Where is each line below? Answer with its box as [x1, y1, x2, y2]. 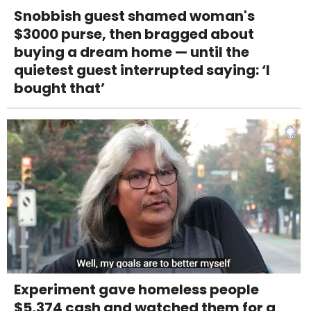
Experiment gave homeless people [14, 280, 259, 299]
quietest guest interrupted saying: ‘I [14, 60, 270, 80]
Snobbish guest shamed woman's [14, 6, 255, 26]
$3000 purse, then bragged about [14, 24, 254, 44]
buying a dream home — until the [14, 42, 249, 62]
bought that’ [14, 78, 105, 98]
